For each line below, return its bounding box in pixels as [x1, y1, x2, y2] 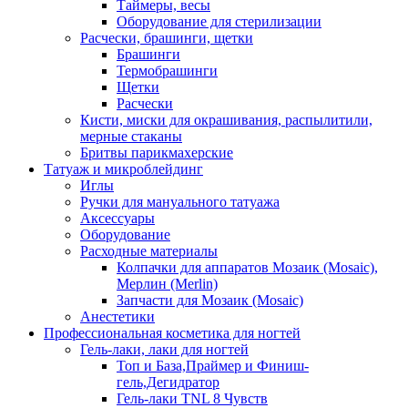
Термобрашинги [117, 63, 218, 79]
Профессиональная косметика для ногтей [44, 325, 301, 342]
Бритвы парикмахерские [80, 145, 233, 161]
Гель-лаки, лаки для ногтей [80, 342, 249, 358]
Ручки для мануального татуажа [80, 194, 280, 210]
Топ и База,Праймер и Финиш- [117, 358, 309, 374]
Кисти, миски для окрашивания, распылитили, [80, 112, 372, 128]
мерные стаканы [80, 128, 182, 145]
